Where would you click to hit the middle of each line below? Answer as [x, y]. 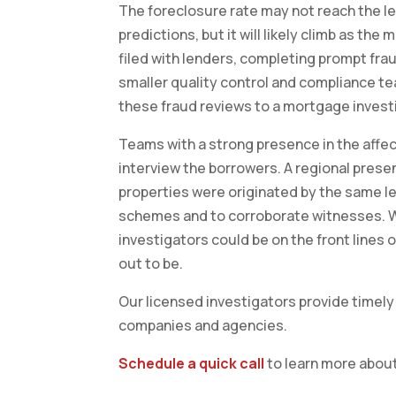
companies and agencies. [203, 326]
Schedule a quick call [192, 364]
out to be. [151, 264]
